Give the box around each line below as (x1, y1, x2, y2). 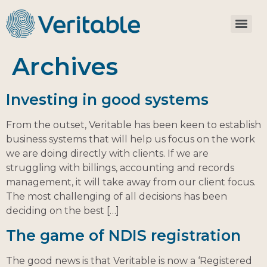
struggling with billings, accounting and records (6, 162, 234, 173)
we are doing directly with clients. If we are (6, 147, 209, 159)
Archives (12, 51, 118, 81)
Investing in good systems (6, 90, 209, 108)
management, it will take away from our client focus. (6, 176, 256, 188)
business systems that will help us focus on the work (6, 133, 255, 145)
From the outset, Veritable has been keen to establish (6, 119, 261, 131)
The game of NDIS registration (6, 226, 241, 244)
